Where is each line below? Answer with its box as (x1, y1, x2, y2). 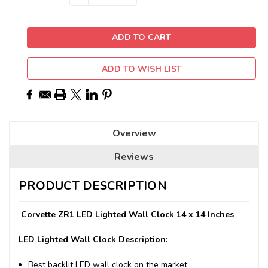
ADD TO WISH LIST (101, 63, 182, 75)
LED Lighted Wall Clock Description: (19, 233, 167, 245)
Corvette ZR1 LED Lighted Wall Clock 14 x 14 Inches (19, 208, 239, 220)
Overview (112, 126, 156, 140)
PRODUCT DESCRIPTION (19, 177, 167, 194)
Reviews (114, 150, 154, 163)
